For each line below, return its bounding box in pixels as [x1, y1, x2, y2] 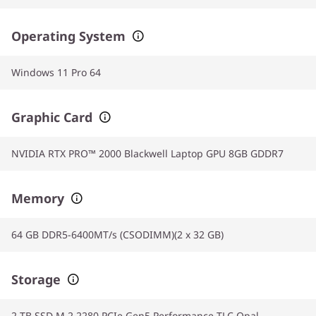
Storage [11, 270, 61, 288]
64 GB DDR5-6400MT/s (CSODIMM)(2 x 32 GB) [11, 227, 224, 241]
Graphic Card [11, 108, 92, 126]
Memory [11, 189, 64, 207]
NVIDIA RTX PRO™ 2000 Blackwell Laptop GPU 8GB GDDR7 [11, 146, 284, 160]
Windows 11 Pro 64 [11, 65, 101, 79]
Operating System [11, 27, 126, 44]
